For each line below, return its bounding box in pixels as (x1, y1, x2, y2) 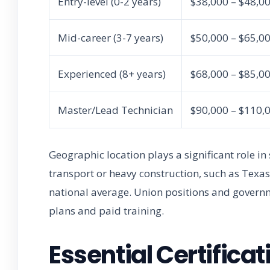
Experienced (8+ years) (58, 66, 166, 81)
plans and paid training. (49, 203, 164, 218)
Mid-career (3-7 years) (58, 30, 163, 45)
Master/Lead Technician (58, 102, 173, 117)
